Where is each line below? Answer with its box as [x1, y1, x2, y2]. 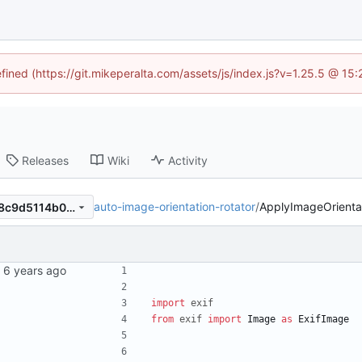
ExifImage [298, 314, 349, 326]
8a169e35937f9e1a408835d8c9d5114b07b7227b [65, 200, 75, 214]
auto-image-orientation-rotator [94, 200, 255, 214]
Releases [22, 153, 69, 167]
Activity [168, 153, 208, 167]
